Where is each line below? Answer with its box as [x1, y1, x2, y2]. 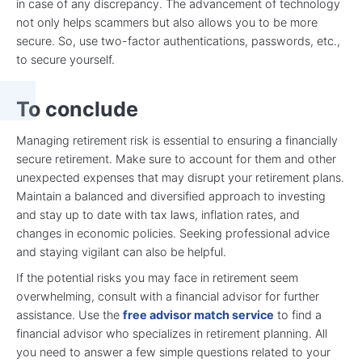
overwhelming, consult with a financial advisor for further [16, 289, 319, 304]
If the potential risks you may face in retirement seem [16, 271, 298, 285]
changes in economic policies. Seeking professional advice [16, 226, 330, 241]
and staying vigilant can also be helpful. [16, 245, 226, 259]
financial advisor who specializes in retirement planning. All [16, 326, 327, 341]
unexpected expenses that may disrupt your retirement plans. [16, 170, 344, 185]
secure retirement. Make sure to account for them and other [16, 152, 336, 166]
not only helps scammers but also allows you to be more [16, 15, 318, 29]
